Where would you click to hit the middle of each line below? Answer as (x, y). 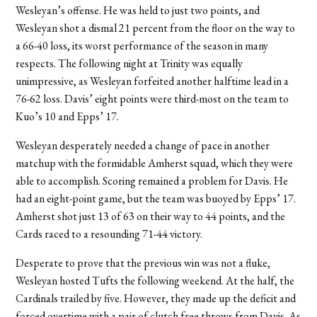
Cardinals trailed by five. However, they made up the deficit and (156, 299)
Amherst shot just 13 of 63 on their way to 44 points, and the (151, 217)
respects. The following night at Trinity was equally (129, 64)
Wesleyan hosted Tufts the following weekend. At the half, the (155, 281)
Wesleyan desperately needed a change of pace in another (143, 146)
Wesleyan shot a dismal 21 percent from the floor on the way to (156, 28)
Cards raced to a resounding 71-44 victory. (109, 234)
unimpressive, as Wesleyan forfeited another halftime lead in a (152, 81)
